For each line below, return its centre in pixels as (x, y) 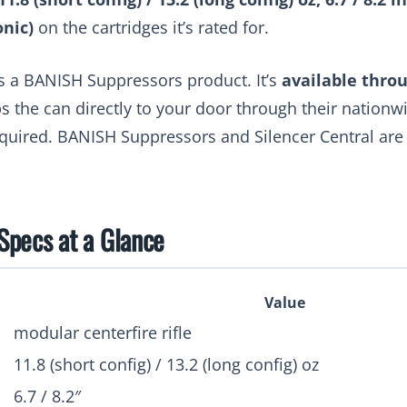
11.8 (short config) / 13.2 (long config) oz (166, 364)
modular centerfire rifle (103, 332)
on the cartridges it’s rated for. (151, 27)
